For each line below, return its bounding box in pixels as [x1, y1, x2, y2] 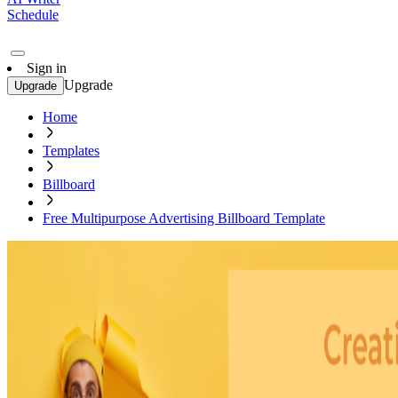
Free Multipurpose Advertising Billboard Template [43, 211, 325, 226]
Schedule [7, 7, 59, 22]
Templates [43, 143, 99, 158]
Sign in [27, 60, 67, 76]
